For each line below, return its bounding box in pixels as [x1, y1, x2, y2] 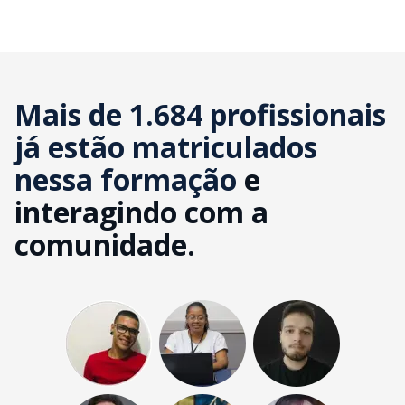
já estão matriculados [14, 127, 317, 166]
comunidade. [14, 224, 195, 264]
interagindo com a [14, 192, 268, 231]
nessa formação [14, 159, 244, 199]
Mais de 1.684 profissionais [14, 94, 386, 134]
